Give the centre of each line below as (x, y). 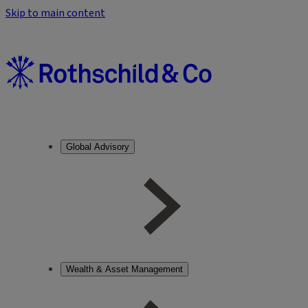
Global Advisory (98, 147)
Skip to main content (55, 13)
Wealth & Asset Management (124, 269)
